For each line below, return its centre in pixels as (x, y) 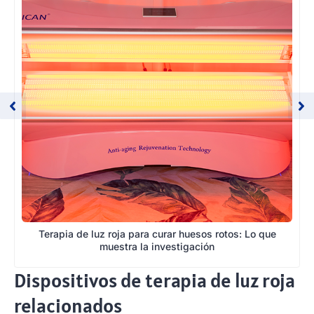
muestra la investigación (157, 247)
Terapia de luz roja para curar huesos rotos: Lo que (157, 234)
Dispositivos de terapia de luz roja (155, 281)
